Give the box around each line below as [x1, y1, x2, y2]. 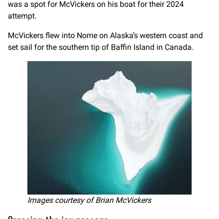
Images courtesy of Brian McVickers [27, 196, 151, 205]
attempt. [8, 11, 37, 21]
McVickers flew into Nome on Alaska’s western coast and [8, 30, 203, 40]
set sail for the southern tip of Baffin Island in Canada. [8, 42, 194, 52]
